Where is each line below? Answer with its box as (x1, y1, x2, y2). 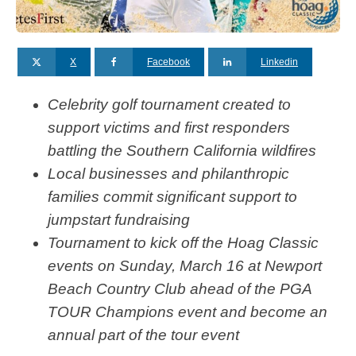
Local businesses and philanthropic (48, 165, 289, 183)
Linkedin (260, 56, 298, 68)
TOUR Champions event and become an (48, 304, 327, 321)
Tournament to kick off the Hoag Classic (48, 234, 319, 252)
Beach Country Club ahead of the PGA (48, 281, 311, 298)
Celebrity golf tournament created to (48, 96, 291, 114)
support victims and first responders (48, 119, 290, 137)
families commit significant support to (48, 188, 297, 206)
